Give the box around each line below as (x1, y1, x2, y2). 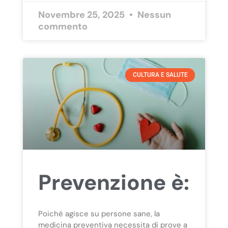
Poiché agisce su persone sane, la (38, 208, 160, 219)
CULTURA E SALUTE (132, 71, 188, 79)
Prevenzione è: (38, 168, 189, 196)
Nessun (135, 9, 171, 21)
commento (38, 20, 88, 33)
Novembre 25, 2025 (38, 9, 127, 21)
